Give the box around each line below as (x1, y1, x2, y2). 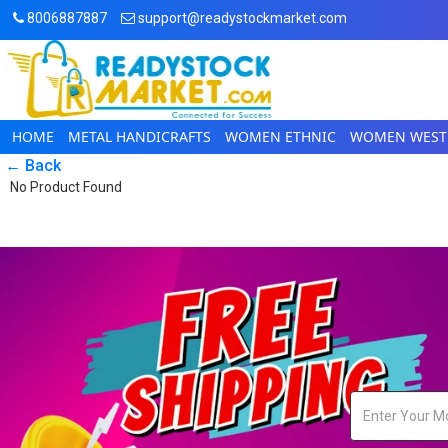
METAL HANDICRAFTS (68, 127, 211, 146)
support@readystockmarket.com (135, 10, 347, 26)
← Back (5, 156, 61, 175)
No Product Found (10, 179, 122, 195)
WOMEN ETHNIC (225, 127, 336, 146)
